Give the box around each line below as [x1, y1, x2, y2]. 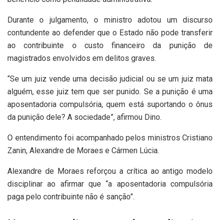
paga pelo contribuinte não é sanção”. [7, 192, 135, 202]
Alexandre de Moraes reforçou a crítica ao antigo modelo [7, 166, 213, 176]
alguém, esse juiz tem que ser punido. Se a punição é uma [7, 87, 213, 97]
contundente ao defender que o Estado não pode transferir [7, 28, 213, 38]
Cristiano [182, 133, 213, 143]
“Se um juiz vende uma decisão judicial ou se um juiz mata [7, 74, 213, 84]
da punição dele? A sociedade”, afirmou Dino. [7, 112, 162, 122]
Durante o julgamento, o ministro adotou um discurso [7, 15, 213, 25]
